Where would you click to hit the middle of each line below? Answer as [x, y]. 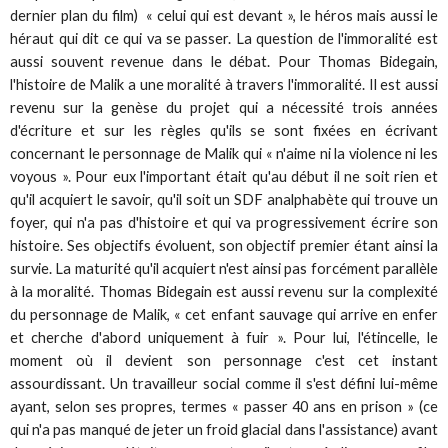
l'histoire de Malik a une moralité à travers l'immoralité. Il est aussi [224, 84]
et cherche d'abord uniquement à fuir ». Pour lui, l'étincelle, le [224, 337]
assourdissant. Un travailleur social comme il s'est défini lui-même [224, 383]
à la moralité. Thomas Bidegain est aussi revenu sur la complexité [224, 291]
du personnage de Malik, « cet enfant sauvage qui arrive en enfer [224, 314]
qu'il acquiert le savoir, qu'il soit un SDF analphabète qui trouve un [224, 199]
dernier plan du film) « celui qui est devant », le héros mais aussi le [224, 15]
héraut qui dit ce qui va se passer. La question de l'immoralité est [224, 38]
